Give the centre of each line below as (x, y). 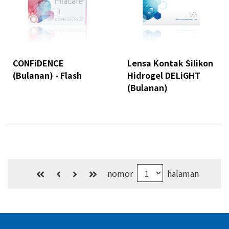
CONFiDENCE (38, 63)
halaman (183, 173)
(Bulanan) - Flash (47, 75)
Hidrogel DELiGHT (164, 75)
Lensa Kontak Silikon (170, 63)
